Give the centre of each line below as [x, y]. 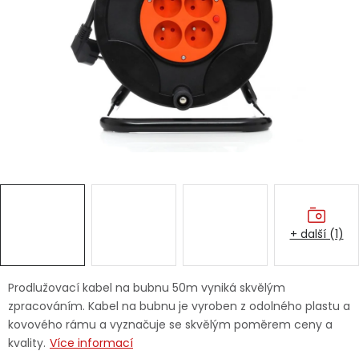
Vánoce [68, 115]
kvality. [27, 343]
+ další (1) [317, 234]
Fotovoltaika [50, 197]
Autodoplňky [83, 62]
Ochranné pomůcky [71, 156]
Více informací [91, 343]
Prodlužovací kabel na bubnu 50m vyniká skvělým [147, 288]
